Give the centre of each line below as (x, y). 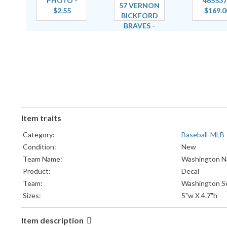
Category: (39, 135)
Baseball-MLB (203, 135)
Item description (53, 220)
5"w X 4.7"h (199, 196)
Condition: (40, 147)
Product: (37, 171)
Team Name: (43, 159)
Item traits (41, 118)
